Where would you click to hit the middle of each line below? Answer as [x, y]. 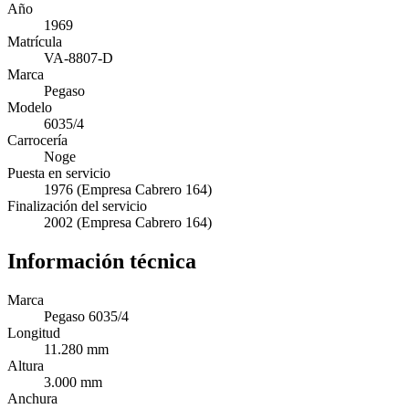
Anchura [32, 398]
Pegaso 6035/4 [86, 316]
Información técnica [102, 261]
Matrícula [35, 41]
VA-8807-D [79, 58]
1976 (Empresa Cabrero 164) [128, 189]
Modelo [30, 107]
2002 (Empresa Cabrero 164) [128, 222]
